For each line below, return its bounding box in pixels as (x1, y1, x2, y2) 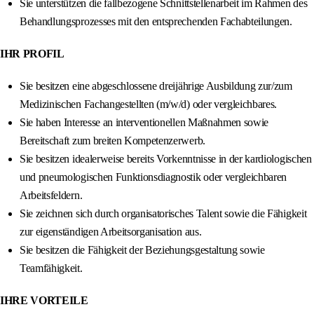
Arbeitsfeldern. (20, 189, 83, 202)
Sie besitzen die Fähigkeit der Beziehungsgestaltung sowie (20, 244, 265, 257)
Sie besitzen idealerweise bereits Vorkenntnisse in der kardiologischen (20, 153, 312, 165)
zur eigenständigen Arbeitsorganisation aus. (20, 226, 202, 238)
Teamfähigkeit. (20, 262, 83, 275)
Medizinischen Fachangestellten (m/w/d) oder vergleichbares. (20, 98, 278, 111)
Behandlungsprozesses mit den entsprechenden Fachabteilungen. (20, 15, 292, 28)
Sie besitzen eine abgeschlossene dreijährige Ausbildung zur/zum (20, 80, 292, 93)
